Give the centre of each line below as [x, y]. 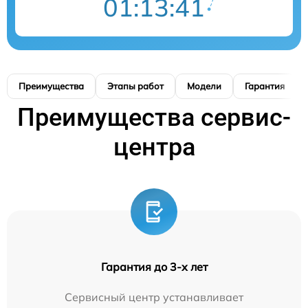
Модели [204, 86]
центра [154, 147]
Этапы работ [135, 86]
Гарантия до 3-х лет [154, 266]
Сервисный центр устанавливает [154, 297]
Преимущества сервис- [154, 117]
